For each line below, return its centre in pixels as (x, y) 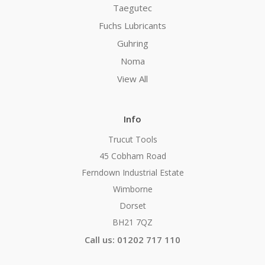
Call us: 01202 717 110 (132, 240)
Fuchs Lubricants (132, 25)
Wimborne (132, 189)
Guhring (132, 43)
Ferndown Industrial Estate (132, 173)
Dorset (132, 206)
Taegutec (132, 7)
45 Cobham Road (132, 156)
